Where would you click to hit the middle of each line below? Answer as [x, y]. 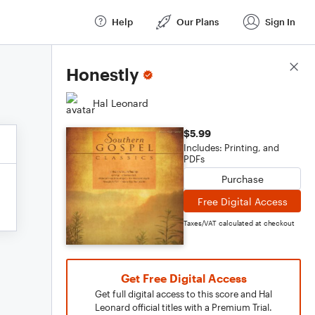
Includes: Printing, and [231, 148]
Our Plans [198, 21]
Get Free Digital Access [184, 278]
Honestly [103, 74]
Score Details [270, 67]
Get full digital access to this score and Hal [184, 294]
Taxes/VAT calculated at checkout [239, 223]
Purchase [242, 179]
